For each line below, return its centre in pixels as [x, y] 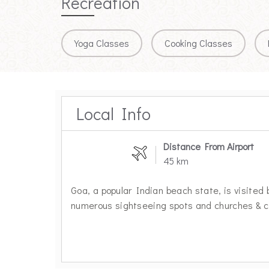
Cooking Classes [198, 43]
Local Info [113, 114]
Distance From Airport [208, 147]
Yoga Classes [102, 43]
